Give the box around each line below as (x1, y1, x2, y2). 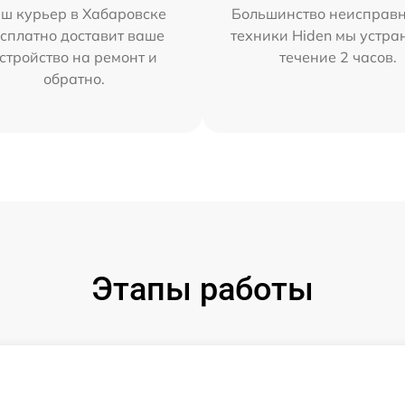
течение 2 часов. (279, 47, 398, 66)
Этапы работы (91, 269, 314, 308)
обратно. (42, 69, 105, 88)
